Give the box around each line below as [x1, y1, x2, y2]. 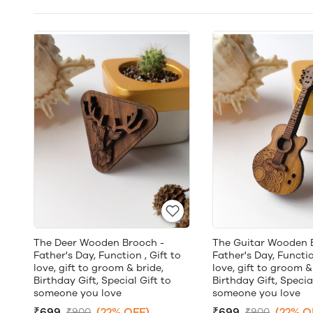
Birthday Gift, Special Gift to [34, 275, 171, 286]
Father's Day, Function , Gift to [34, 249, 181, 261]
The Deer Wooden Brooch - [34, 237, 164, 249]
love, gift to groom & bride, [34, 262, 163, 274]
